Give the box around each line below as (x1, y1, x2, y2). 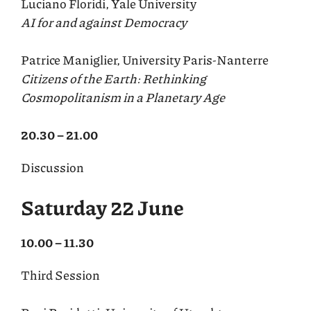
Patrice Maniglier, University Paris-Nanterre (21, 50, 269, 69)
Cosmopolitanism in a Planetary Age (21, 87, 225, 106)
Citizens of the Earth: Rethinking (21, 69, 206, 87)
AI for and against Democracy (21, 12, 187, 31)
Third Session (21, 265, 100, 284)
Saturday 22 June (21, 192, 184, 221)
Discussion (21, 158, 84, 176)
